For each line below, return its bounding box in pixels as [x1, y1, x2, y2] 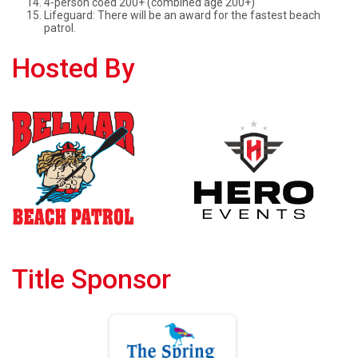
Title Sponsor [12, 263, 171, 295]
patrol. [44, 22, 76, 35]
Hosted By [12, 53, 134, 85]
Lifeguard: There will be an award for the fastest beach [44, 9, 320, 22]
